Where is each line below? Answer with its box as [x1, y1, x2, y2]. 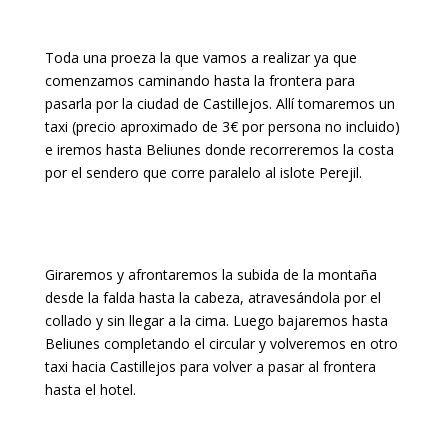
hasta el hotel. [44, 380, 136, 399]
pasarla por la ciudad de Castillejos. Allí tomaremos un [44, 94, 395, 113]
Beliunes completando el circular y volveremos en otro [44, 334, 398, 353]
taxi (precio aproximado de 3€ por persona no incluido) [44, 117, 400, 136]
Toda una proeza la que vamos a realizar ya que [44, 48, 357, 67]
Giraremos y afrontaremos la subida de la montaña [44, 265, 377, 284]
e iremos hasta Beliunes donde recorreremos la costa [44, 140, 394, 159]
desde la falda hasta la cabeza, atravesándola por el [44, 288, 381, 307]
